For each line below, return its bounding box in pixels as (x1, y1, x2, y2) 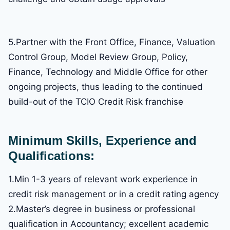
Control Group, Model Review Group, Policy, (8, 52, 188, 63)
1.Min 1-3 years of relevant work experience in (8, 174, 198, 185)
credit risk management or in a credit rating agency (8, 189, 219, 200)
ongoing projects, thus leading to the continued (8, 82, 203, 92)
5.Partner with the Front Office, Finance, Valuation (8, 37, 215, 48)
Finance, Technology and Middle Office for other (8, 67, 207, 78)
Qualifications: (8, 149, 94, 163)
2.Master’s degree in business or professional (8, 204, 195, 215)
